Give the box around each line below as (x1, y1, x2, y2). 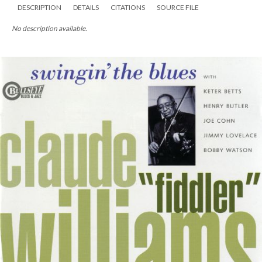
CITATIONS (111, 3, 145, 12)
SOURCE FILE (157, 3, 199, 12)
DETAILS (73, 3, 99, 12)
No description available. (12, 24, 87, 33)
